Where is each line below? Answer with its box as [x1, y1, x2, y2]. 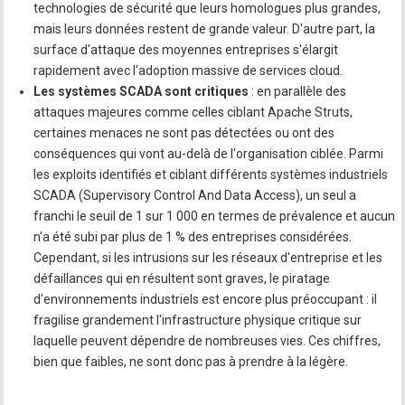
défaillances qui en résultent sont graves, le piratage [33, 271, 331, 286]
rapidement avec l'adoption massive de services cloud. [33, 63, 344, 78]
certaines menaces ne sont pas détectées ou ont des [33, 126, 335, 140]
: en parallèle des [249, 84, 347, 99]
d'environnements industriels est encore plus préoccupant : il [33, 292, 378, 306]
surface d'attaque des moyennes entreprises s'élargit [33, 42, 339, 57]
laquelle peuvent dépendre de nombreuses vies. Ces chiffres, [33, 334, 381, 348]
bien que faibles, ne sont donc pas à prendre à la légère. [33, 354, 349, 369]
